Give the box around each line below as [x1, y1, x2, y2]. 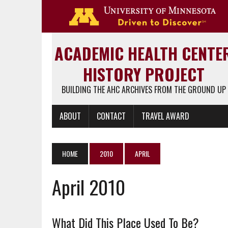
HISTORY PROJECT [82, 62, 205, 86]
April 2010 [52, 173, 125, 201]
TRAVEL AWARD [141, 110, 189, 122]
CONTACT [97, 110, 126, 122]
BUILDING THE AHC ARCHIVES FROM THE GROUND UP [61, 83, 226, 96]
